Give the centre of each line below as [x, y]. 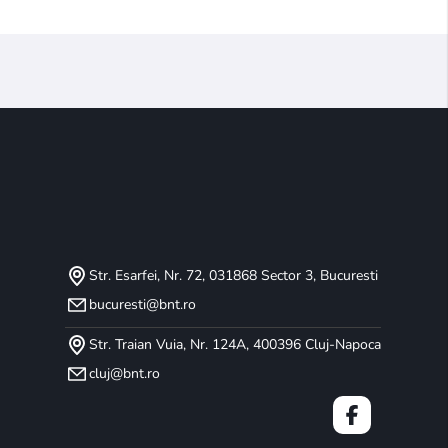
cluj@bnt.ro [124, 374]
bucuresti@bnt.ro [142, 305]
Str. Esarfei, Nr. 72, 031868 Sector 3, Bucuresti [233, 276]
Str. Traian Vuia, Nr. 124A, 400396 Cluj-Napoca [234, 345]
